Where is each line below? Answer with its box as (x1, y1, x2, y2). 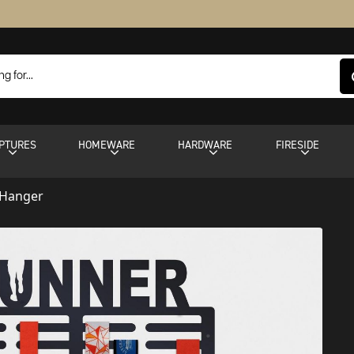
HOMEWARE (78, 137, 136, 152)
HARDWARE (178, 137, 233, 152)
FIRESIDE (275, 137, 319, 152)
